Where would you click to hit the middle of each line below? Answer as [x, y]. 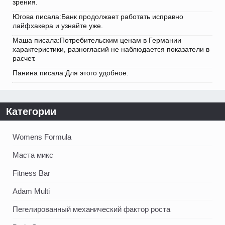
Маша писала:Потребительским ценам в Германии [97, 40]
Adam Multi [31, 191]
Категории [31, 112]
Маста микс [33, 155]
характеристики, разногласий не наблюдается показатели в [111, 49]
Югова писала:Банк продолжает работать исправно [98, 17]
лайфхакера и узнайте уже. [58, 26]
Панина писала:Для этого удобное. [71, 73]
